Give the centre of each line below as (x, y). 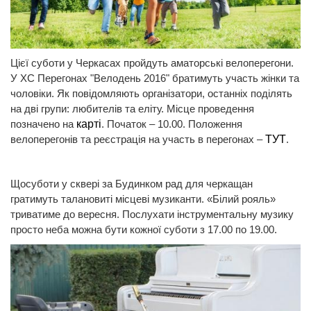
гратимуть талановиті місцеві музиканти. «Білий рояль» (143, 199)
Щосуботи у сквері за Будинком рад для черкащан (132, 183)
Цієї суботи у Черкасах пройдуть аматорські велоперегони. (152, 62)
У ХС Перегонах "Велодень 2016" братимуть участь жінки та (155, 78)
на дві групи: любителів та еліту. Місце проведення (132, 108)
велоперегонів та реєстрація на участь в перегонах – (138, 139)
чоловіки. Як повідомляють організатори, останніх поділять (151, 93)
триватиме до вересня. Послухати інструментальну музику (152, 214)
